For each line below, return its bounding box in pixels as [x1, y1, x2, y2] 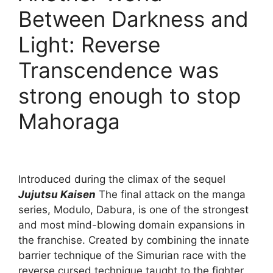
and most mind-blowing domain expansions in [18, 219, 245, 232]
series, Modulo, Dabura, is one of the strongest [18, 204, 249, 216]
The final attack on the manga [96, 188, 246, 201]
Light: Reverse [18, 32, 160, 58]
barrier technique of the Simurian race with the [18, 249, 246, 262]
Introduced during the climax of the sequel [18, 173, 225, 186]
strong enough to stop [18, 83, 241, 109]
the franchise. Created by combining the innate [18, 234, 249, 247]
